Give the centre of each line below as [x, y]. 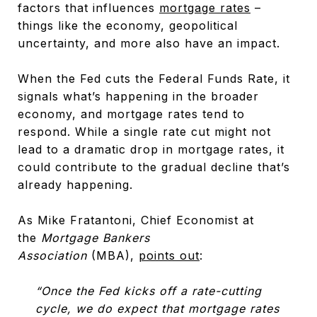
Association [52, 255]
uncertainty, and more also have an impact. [149, 43]
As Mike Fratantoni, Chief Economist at [136, 220]
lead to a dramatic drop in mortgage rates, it [151, 149]
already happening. [75, 184]
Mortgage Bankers [96, 237]
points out [169, 255]
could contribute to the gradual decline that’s [154, 167]
